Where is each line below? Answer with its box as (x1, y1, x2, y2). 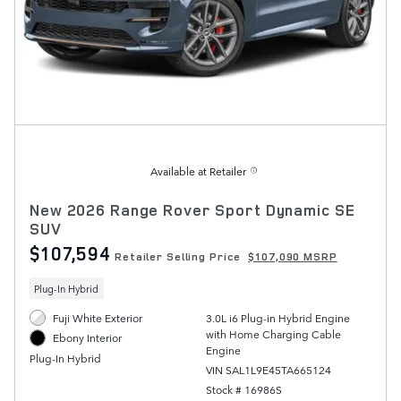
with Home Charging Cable (205, 325, 341, 342)
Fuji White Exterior (53, 309, 143, 326)
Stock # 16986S (205, 380, 282, 397)
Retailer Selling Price (115, 249, 242, 265)
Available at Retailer (150, 163, 246, 180)
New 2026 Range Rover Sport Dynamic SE (30, 200, 355, 221)
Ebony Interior (53, 329, 123, 346)
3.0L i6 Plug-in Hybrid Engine (205, 309, 350, 326)
